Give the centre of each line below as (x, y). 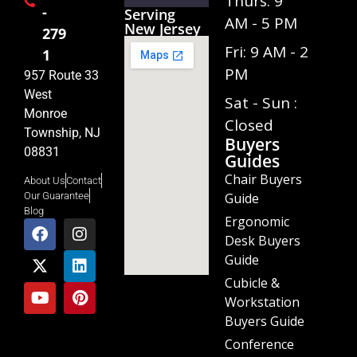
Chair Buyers (263, 179)
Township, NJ (62, 132)
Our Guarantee (57, 196)
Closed (249, 125)
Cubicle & (252, 282)
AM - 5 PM (261, 23)
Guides (252, 161)
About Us (45, 181)
